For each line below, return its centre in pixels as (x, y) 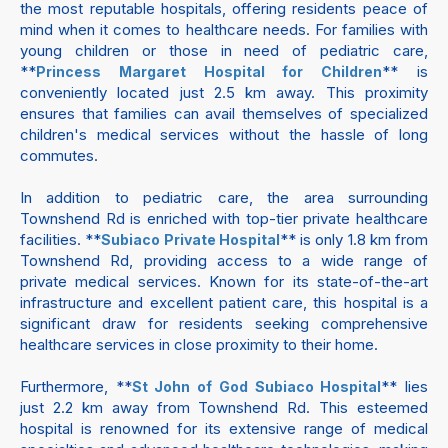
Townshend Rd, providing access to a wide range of (224, 260)
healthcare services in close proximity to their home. (199, 344)
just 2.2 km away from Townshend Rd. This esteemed (224, 407)
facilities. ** (61, 239)
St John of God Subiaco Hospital (256, 386)
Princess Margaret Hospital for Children (209, 71)
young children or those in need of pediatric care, (224, 50)
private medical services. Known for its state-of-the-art (224, 281)
